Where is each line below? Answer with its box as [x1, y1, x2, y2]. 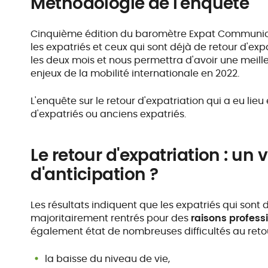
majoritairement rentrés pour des [31, 211, 191, 225]
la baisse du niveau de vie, [45, 252, 170, 266]
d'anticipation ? [31, 163, 159, 186]
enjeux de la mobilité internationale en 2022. [31, 66, 240, 80]
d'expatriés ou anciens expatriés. [31, 107, 187, 121]
